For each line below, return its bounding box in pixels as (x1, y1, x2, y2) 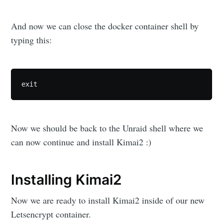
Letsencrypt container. (11, 208, 92, 220)
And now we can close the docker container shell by (11, 19, 199, 32)
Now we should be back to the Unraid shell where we (11, 122, 204, 134)
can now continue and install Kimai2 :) (11, 136, 152, 148)
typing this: (11, 33, 52, 46)
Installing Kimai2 (11, 171, 122, 189)
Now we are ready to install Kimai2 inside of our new (11, 194, 205, 206)
